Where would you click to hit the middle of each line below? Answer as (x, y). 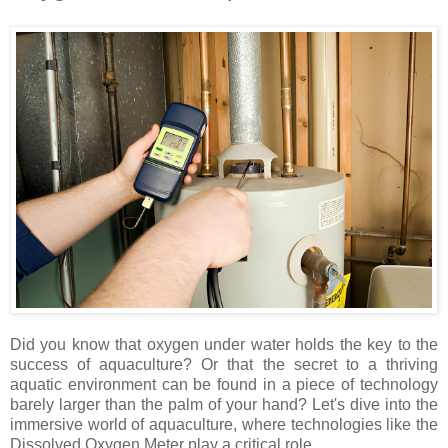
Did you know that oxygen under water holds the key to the (224, 344)
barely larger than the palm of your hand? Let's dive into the (224, 404)
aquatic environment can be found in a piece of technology (224, 384)
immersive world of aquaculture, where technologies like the (224, 424)
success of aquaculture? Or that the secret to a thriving (224, 364)
